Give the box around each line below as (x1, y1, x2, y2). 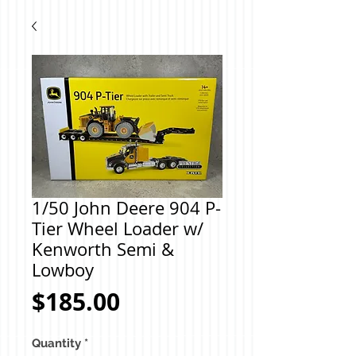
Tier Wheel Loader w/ (32, 217, 203, 240)
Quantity (32, 336, 81, 350)
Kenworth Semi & (32, 238, 174, 261)
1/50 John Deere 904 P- (32, 196, 221, 219)
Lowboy (32, 258, 94, 281)
